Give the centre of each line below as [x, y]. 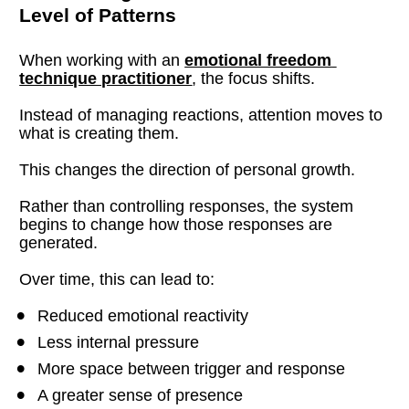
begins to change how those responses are [176, 224]
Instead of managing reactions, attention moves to [201, 115]
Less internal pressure [119, 342]
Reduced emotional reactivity [143, 315]
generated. [59, 242]
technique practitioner [106, 78]
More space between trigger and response [192, 368]
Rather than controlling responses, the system [187, 206]
